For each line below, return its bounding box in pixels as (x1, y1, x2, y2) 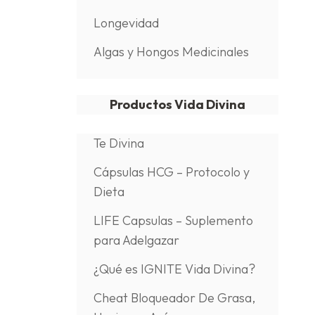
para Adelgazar (93, 232, 179, 248)
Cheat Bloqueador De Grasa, (93, 290, 255, 306)
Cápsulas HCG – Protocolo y (93, 164, 250, 180)
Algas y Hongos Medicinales (93, 44, 249, 60)
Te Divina (93, 135, 144, 151)
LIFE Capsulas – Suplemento (93, 212, 253, 229)
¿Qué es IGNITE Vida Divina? (93, 261, 255, 277)
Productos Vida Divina (109, 96, 245, 112)
